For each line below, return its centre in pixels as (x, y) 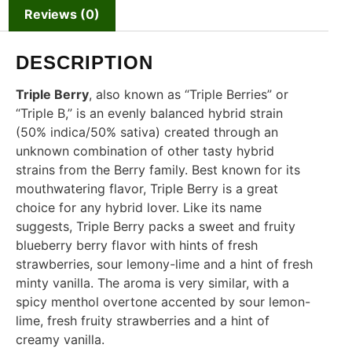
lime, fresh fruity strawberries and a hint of (143, 321)
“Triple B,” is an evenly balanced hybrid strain (149, 114)
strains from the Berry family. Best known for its (158, 170)
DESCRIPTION (84, 63)
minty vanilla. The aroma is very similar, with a (152, 283)
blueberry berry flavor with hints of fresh (137, 246)
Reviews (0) (62, 15)
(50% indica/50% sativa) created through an (147, 132)
